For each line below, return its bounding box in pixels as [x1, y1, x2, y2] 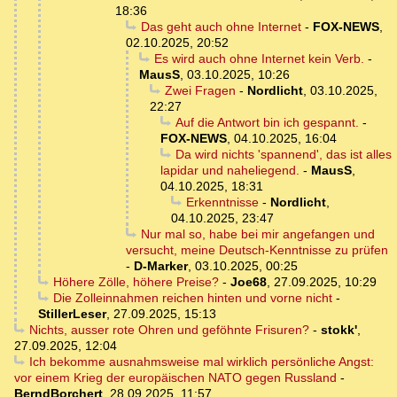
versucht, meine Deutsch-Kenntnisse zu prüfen [126, 242, 388, 257]
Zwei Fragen [164, 82, 236, 97]
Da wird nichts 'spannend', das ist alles [175, 146, 392, 161]
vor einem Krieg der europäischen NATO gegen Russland [14, 370, 337, 385]
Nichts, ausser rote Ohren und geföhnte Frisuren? [28, 322, 309, 337]
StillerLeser [38, 306, 106, 321]
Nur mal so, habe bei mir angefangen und [140, 226, 375, 241]
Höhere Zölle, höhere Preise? [52, 274, 219, 289]
